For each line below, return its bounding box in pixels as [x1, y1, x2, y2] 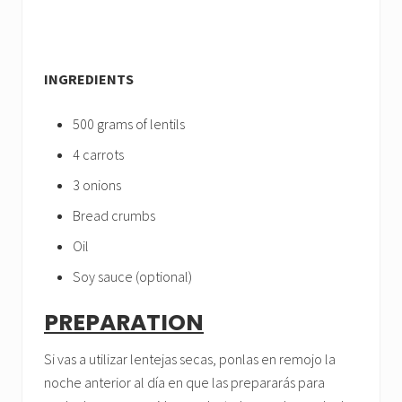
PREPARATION [44, 307, 204, 338]
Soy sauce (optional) [73, 267, 192, 285]
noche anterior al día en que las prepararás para [44, 373, 325, 391]
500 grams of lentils [73, 115, 185, 133]
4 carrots [73, 145, 124, 163]
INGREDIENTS [44, 70, 134, 88]
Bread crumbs [73, 206, 155, 224]
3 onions [73, 176, 121, 194]
